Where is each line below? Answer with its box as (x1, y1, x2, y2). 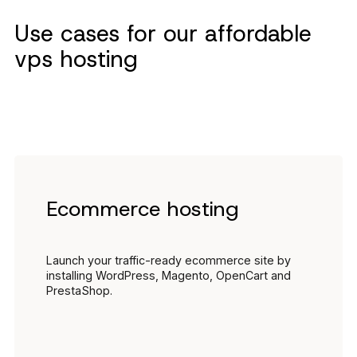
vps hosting (14, 44, 138, 75)
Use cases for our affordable (14, 18, 312, 49)
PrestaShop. (46, 284, 112, 298)
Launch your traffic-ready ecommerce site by (46, 253, 291, 268)
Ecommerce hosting (46, 195, 240, 223)
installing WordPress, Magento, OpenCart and (46, 269, 291, 283)
